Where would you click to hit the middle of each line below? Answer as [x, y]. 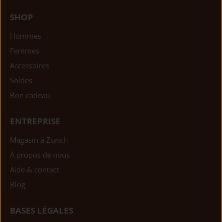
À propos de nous [40, 155]
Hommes [26, 36]
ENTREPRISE [35, 121]
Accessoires [29, 66]
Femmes [25, 51]
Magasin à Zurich [39, 140]
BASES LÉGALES [42, 211]
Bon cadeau [30, 95]
